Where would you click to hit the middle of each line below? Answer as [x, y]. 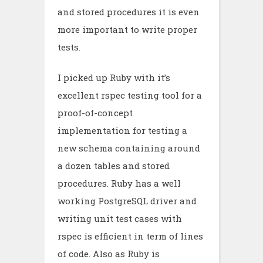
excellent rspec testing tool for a [130, 95]
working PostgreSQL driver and [127, 201]
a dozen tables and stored [114, 166]
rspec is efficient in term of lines [130, 236]
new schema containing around [129, 148]
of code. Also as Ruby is [109, 254]
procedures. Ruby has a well [119, 183]
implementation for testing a [122, 130]
